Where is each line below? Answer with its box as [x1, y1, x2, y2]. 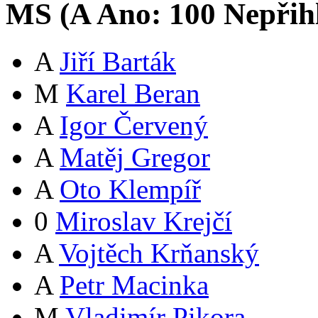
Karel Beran [66, 78, 200, 109]
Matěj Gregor [60, 142, 210, 173]
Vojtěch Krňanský [59, 238, 259, 269]
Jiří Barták [60, 46, 176, 77]
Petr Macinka [60, 270, 209, 301]
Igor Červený [60, 110, 208, 141]
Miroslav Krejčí [55, 206, 232, 237]
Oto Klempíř [60, 174, 201, 205]
